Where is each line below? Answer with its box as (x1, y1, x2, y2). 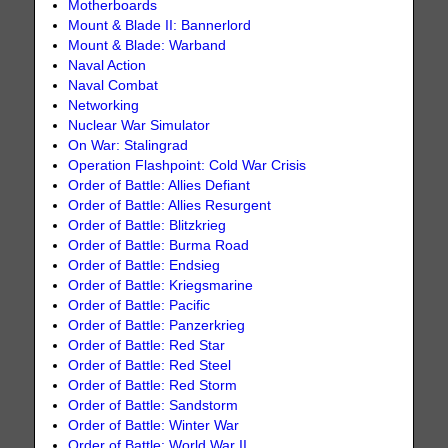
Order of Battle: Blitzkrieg (68, 217, 227, 233)
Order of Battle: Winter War (68, 417, 240, 433)
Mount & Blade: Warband (68, 37, 227, 53)
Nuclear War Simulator (68, 117, 211, 133)
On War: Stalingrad (68, 137, 189, 153)
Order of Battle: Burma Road (68, 237, 250, 253)
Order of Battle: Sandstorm (68, 397, 239, 413)
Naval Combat (68, 77, 159, 93)
